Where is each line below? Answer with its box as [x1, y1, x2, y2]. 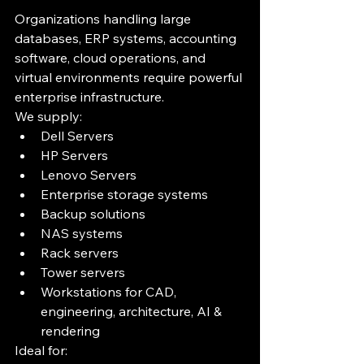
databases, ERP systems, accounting [15, 30, 240, 46]
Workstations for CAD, [41, 284, 180, 300]
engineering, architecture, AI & [41, 303, 225, 319]
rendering [41, 323, 100, 339]
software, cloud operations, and [15, 50, 209, 66]
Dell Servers [41, 128, 114, 144]
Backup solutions [41, 206, 145, 222]
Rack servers [41, 245, 119, 261]
